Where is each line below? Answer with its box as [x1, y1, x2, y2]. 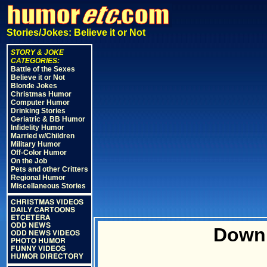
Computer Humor [11, 98, 70, 107]
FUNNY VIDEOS [11, 245, 66, 252]
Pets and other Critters [11, 165, 88, 173]
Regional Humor [11, 173, 66, 182]
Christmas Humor [11, 90, 72, 98]
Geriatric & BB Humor [11, 115, 85, 123]
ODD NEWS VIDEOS [11, 229, 80, 237]
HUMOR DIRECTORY [11, 253, 83, 260]
